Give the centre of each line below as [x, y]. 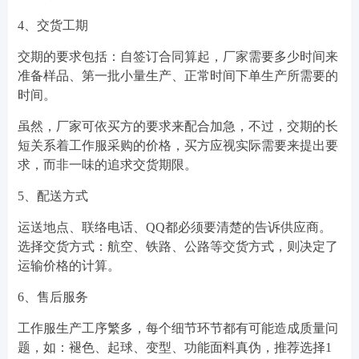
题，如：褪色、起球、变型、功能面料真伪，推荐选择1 [175, 347]
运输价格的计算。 [69, 266]
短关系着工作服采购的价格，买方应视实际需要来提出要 [178, 145]
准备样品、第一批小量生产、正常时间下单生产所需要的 [178, 76]
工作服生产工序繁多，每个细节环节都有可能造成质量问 [178, 328]
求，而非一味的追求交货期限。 [107, 165]
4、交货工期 [53, 25]
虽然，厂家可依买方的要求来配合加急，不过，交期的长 [178, 126]
